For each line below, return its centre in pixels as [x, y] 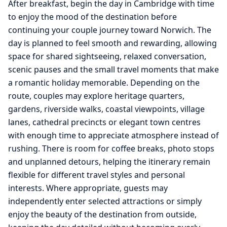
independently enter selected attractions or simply [105, 201]
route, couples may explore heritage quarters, [96, 96]
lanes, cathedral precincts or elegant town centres [104, 122]
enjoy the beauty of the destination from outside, [102, 215]
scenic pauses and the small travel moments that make [113, 70]
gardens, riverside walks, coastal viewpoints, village [106, 109]
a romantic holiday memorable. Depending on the [104, 83]
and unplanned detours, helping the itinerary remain [109, 162]
